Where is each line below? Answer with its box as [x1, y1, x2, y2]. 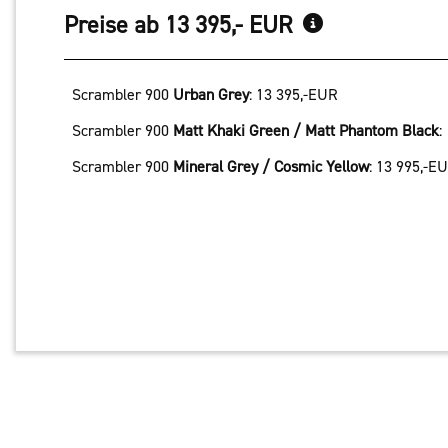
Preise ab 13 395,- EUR [64, 9, 299, 39]
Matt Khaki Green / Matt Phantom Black [173, 119, 439, 140]
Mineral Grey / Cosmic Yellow [173, 155, 369, 176]
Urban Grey [173, 83, 249, 104]
